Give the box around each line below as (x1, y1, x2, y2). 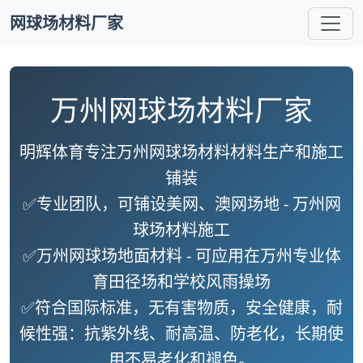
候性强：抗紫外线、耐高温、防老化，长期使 (19, 322, 344, 344)
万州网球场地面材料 (36, 245, 182, 267)
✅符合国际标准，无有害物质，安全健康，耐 (20, 297, 343, 318)
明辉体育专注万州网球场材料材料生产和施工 (19, 141, 344, 163)
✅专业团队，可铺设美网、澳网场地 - (22, 193, 293, 215)
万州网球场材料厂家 (50, 90, 313, 129)
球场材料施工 (133, 219, 230, 241)
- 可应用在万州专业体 (181, 245, 341, 267)
